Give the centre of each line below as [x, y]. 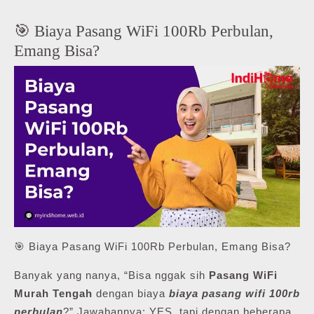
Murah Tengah [53, 293]
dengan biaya [131, 293]
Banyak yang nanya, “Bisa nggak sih [111, 275]
